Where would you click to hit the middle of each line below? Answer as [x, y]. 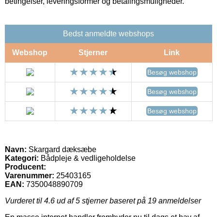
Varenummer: [30, 175]
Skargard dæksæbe [62, 149]
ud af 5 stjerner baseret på [101, 201]
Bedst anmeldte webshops [108, 33]
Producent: [25, 167]
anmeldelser [179, 201]
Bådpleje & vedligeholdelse [87, 158]
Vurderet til [24, 201]
